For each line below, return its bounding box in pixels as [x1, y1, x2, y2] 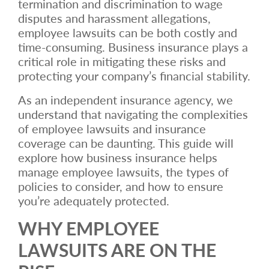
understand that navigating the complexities [18, 105, 248, 122]
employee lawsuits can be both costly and [18, 23, 237, 41]
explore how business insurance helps [18, 148, 217, 166]
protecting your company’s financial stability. [18, 67, 250, 84]
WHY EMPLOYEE [18, 215, 159, 241]
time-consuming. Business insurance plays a [18, 38, 248, 55]
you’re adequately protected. [18, 192, 169, 209]
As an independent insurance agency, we [18, 91, 233, 108]
